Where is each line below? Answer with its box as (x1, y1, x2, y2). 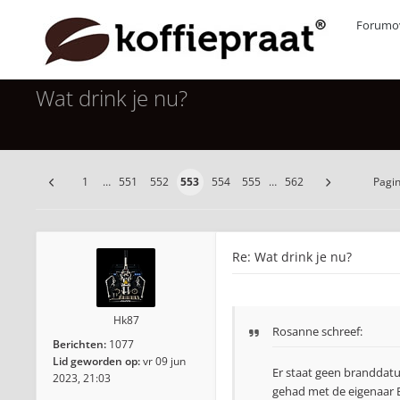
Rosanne (272, 323, 319, 339)
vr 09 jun (143, 354, 186, 369)
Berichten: (53, 337, 106, 352)
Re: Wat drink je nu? (232, 248, 352, 265)
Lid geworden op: (53, 354, 140, 369)
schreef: (319, 323, 362, 339)
